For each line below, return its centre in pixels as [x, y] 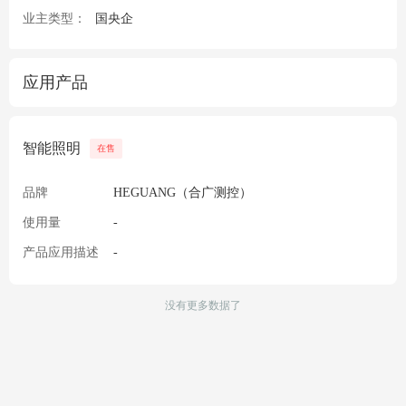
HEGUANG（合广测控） [183, 193]
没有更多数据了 [203, 306]
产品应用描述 [61, 253]
